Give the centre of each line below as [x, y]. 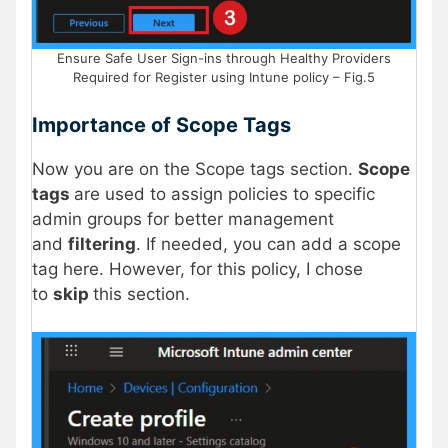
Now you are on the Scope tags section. [195, 168]
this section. [141, 293]
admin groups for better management [183, 218]
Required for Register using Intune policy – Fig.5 [224, 77]
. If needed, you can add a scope [268, 243]
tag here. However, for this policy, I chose [197, 268]
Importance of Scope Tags [161, 124]
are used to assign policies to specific [224, 193]
